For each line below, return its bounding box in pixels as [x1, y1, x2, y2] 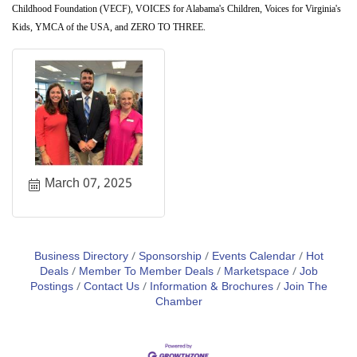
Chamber [155, 293, 202, 312]
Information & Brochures [149, 278, 273, 297]
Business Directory [33, 248, 128, 267]
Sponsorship [138, 248, 202, 267]
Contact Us [83, 278, 139, 297]
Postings [29, 278, 73, 297]
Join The [283, 278, 328, 297]
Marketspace [223, 263, 289, 282]
